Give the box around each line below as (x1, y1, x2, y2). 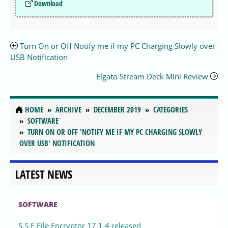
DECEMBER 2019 (94, 104, 141, 115)
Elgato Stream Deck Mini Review (96, 71, 210, 81)
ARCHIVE (55, 104, 81, 115)
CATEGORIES (153, 104, 188, 115)
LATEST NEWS (15, 167, 72, 182)
